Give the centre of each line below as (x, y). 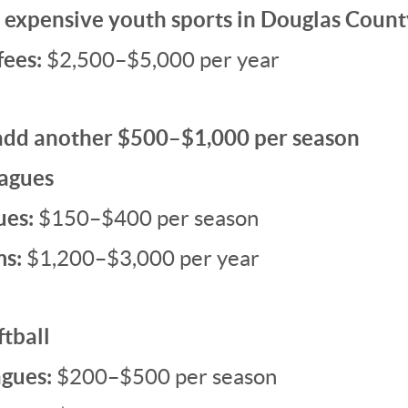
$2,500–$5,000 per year (161, 60)
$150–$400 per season (148, 218)
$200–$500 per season (167, 377)
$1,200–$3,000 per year (141, 258)
